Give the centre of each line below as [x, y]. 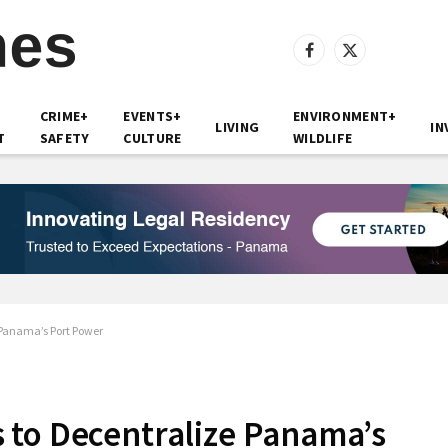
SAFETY [64, 138]
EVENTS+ [152, 116]
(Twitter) [374, 79]
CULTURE [152, 138]
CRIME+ [64, 116]
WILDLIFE [323, 138]
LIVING [237, 127]
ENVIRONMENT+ [345, 116]
